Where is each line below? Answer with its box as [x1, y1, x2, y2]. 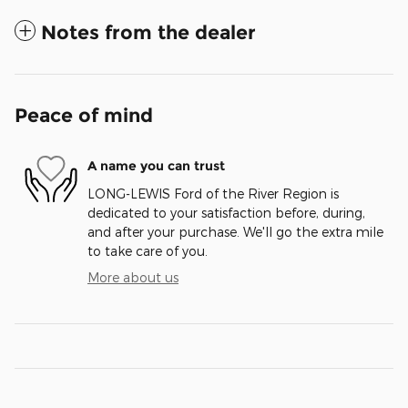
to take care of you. [87, 242, 208, 259]
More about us [87, 269, 178, 285]
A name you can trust [87, 158, 225, 175]
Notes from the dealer [41, 20, 256, 44]
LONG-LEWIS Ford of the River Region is [87, 185, 339, 201]
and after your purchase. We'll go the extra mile [87, 223, 383, 240]
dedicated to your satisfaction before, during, [87, 204, 365, 220]
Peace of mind [15, 103, 153, 127]
